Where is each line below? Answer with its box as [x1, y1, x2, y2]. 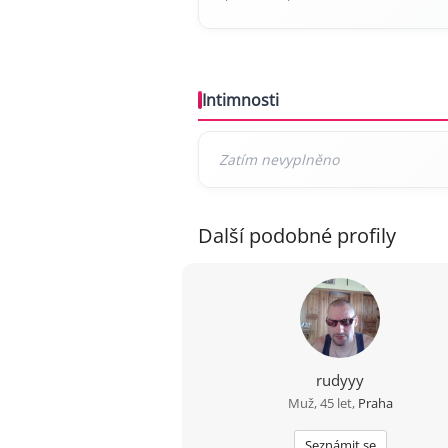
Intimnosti [202, 89, 279, 112]
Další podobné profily [198, 222, 396, 250]
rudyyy [316, 370, 365, 391]
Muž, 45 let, [287, 394, 358, 413]
